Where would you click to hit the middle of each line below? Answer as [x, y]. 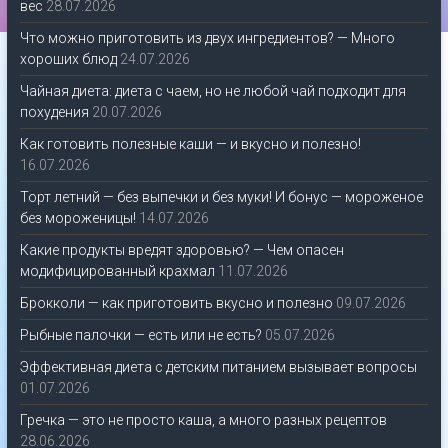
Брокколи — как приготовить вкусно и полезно [176, 303]
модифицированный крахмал [117, 271]
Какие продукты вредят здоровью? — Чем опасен [181, 250]
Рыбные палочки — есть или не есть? [140, 335]
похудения [54, 112]
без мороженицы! [77, 218]
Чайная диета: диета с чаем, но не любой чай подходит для [212, 91]
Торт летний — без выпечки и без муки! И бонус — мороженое [221, 197]
